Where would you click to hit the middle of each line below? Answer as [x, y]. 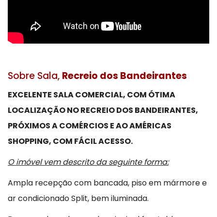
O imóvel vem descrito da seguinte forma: [88, 162]
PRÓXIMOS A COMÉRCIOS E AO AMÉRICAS [90, 125]
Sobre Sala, [35, 76]
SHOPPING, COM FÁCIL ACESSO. [70, 141]
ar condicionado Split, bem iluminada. [78, 198]
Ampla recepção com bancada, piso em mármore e [107, 183]
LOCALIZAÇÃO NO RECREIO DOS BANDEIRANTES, [103, 110]
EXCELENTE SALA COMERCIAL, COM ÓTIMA [92, 94]
